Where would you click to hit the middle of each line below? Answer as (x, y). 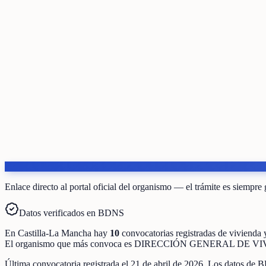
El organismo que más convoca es (69, 243)
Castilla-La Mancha (55, 233)
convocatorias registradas (169, 233)
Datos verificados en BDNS (72, 213)
